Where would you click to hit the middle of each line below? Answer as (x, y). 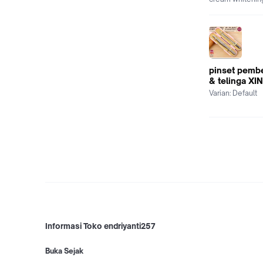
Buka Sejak (64, 251)
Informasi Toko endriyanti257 (100, 226)
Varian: (221, 93)
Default (245, 93)
